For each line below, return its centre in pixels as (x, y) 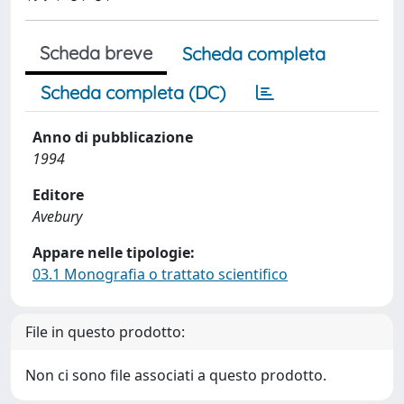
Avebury (57, 216)
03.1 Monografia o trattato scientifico (160, 274)
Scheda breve (96, 53)
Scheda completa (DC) (133, 92)
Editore (58, 195)
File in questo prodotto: (105, 332)
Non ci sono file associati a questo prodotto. (176, 375)
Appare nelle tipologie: (114, 252)
